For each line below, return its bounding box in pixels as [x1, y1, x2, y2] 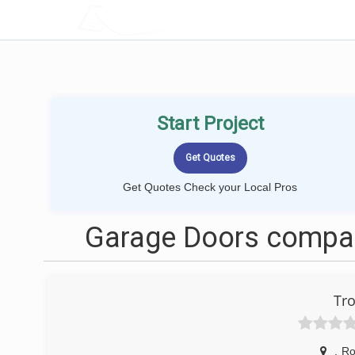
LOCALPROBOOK [116, 11, 221, 28]
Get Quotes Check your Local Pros [123, 181, 297, 193]
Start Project [156, 113, 264, 135]
